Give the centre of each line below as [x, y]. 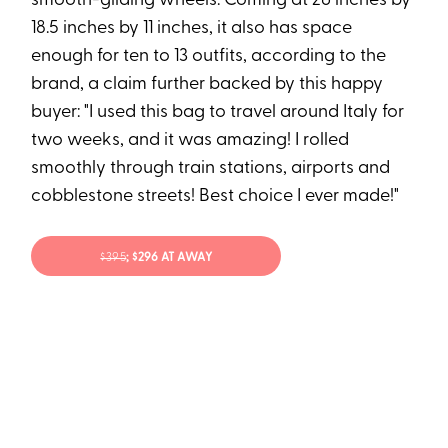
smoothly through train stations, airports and [211, 169]
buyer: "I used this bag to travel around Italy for [218, 113]
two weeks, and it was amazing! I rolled [190, 141]
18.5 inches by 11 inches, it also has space [192, 29]
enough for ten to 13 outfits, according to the [209, 57]
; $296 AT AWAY [169, 257]
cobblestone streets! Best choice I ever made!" [215, 197]
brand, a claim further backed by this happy [207, 85]
